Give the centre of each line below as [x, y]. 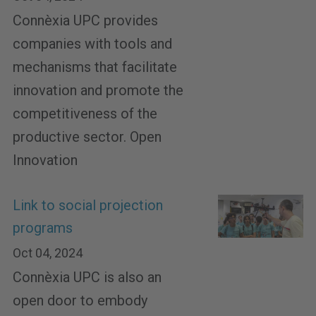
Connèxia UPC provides [85, 20]
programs [43, 228]
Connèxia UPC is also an [87, 277]
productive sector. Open [87, 137]
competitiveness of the [85, 114]
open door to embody [80, 300]
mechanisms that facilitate [95, 67]
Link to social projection [88, 206]
